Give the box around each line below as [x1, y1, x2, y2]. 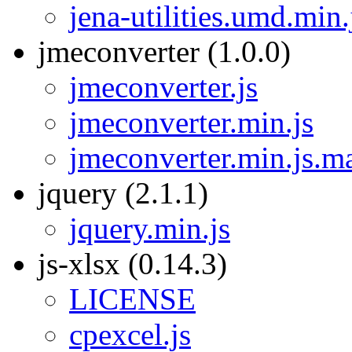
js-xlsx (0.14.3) [38, 247, 227, 280]
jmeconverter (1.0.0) [38, 35, 291, 68]
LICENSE [69, 282, 196, 316]
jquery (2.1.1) [38, 176, 208, 210]
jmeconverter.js [69, 70, 258, 104]
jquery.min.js [69, 211, 230, 245]
